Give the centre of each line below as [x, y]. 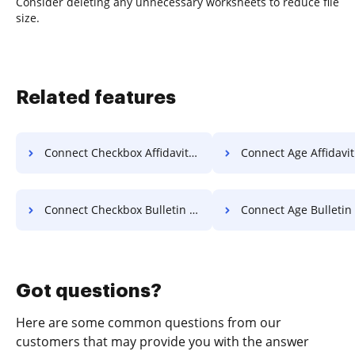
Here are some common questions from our [149, 322]
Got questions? [89, 290]
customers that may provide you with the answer [162, 341]
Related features [96, 97]
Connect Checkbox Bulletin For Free [117, 209]
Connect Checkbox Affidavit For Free [116, 152]
